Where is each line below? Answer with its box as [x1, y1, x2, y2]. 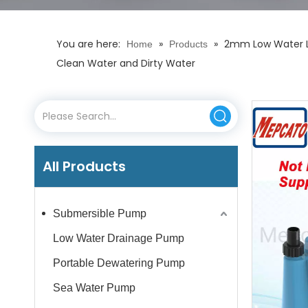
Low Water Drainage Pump [53, 232, 184, 244]
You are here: [56, 37, 120, 51]
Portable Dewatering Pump [53, 257, 185, 269]
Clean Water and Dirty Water [56, 56, 195, 70]
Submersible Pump [53, 208, 146, 219]
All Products [43, 157, 126, 176]
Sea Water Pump [53, 282, 135, 294]
